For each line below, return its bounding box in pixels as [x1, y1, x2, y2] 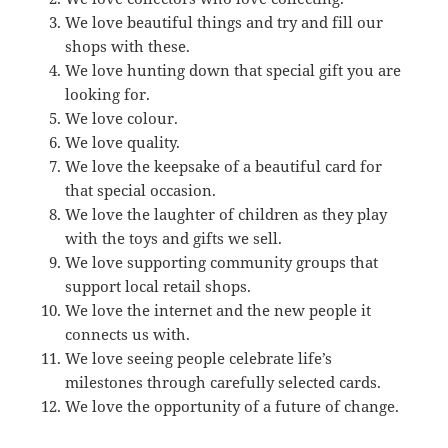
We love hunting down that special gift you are [64, 59, 401, 80]
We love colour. [64, 107, 178, 128]
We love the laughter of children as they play [64, 203, 387, 224]
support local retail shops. [64, 275, 251, 296]
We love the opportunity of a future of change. [64, 395, 399, 416]
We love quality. [64, 131, 180, 152]
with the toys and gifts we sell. [64, 227, 282, 248]
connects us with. [64, 323, 190, 344]
